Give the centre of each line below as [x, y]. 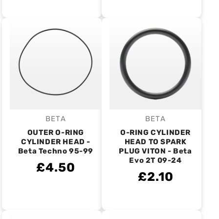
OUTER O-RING [56, 132]
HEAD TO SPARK [155, 142]
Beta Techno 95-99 [56, 151]
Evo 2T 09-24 [155, 160]
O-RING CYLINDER [155, 132]
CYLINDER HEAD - [56, 142]
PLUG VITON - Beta [155, 151]
